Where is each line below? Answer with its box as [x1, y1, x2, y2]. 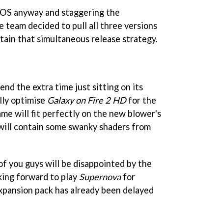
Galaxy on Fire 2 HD [47, 94, 126, 106]
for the [126, 94, 156, 106]
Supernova [79, 171, 121, 183]
